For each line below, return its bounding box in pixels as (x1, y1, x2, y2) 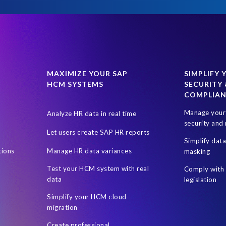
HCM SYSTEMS (47, 80, 104, 89)
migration (47, 203, 78, 212)
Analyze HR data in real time (47, 109, 137, 118)
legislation (184, 176, 217, 184)
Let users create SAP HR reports (47, 128, 150, 137)
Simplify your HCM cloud (47, 193, 127, 201)
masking (184, 147, 210, 156)
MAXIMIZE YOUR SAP (47, 69, 128, 78)
